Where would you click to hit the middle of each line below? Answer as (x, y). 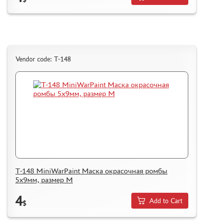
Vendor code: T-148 (43, 59)
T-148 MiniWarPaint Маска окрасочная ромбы (91, 170)
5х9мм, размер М (44, 179)
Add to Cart (166, 201)
